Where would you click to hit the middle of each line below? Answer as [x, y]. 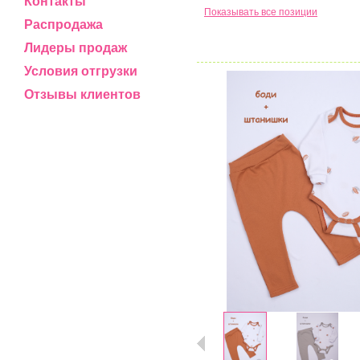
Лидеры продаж [76, 48]
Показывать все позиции [261, 12]
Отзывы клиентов [82, 94]
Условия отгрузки [81, 71]
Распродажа [63, 25]
